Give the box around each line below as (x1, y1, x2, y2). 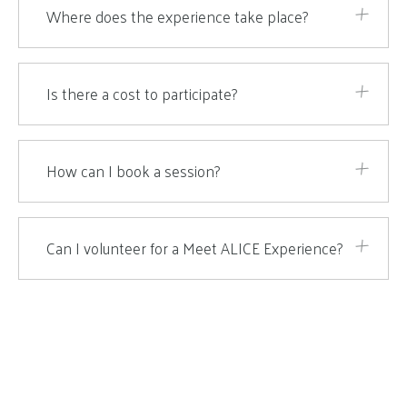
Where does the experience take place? (46, 3, 308, 30)
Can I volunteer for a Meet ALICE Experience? (46, 234, 342, 262)
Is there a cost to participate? (46, 80, 237, 107)
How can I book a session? (46, 157, 220, 184)
